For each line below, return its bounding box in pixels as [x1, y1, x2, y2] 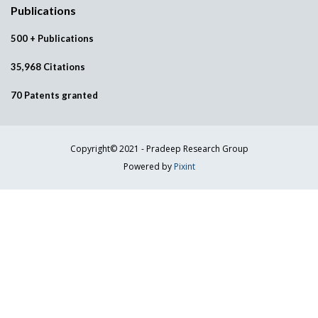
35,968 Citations [11, 61, 85, 72]
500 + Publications [11, 33, 94, 44]
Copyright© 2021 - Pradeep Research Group [70, 143, 248, 155]
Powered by [123, 160, 174, 172]
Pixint [173, 160, 195, 172]
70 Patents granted [11, 89, 98, 101]
